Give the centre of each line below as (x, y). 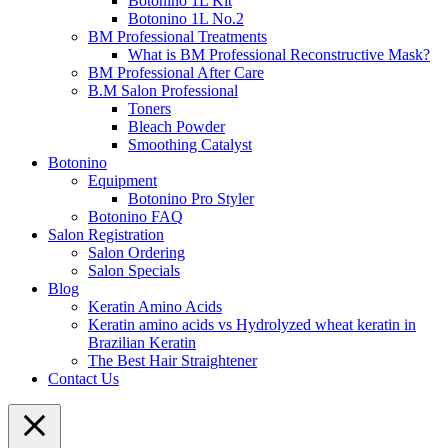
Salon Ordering (136, 253)
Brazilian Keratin (142, 343)
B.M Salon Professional (163, 91)
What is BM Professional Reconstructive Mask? (279, 55)
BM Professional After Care (176, 73)
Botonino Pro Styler (191, 199)
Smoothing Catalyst (190, 145)
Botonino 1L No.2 (186, 19)
